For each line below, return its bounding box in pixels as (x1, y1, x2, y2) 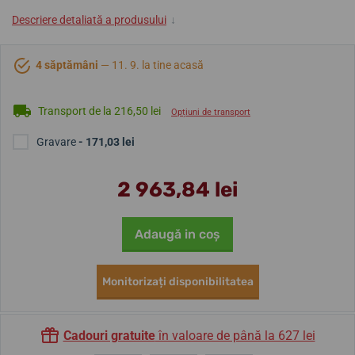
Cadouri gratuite (63, 328, 155, 343)
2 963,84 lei (117, 177, 238, 202)
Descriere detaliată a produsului (12, 13, 166, 26)
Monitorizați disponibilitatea (101, 275, 254, 288)
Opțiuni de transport (171, 106, 250, 117)
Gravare (36, 136, 78, 148)
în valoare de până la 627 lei (155, 328, 315, 343)
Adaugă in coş (135, 227, 220, 242)
